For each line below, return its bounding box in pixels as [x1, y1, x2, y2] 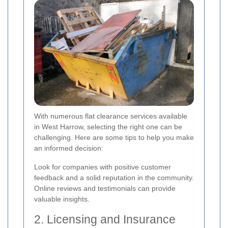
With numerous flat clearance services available [34, 111, 187, 120]
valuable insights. [34, 194, 90, 203]
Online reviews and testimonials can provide [34, 184, 176, 192]
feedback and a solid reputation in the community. [34, 173, 194, 182]
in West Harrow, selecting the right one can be [34, 122, 182, 131]
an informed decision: [34, 144, 103, 152]
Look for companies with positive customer [34, 162, 171, 171]
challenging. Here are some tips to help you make [34, 133, 194, 141]
